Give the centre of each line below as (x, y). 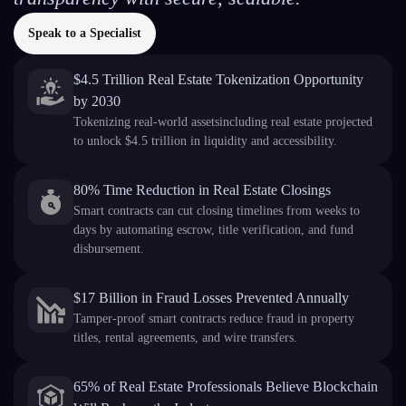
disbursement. (109, 249)
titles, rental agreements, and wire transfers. (185, 338)
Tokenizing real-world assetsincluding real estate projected (223, 122)
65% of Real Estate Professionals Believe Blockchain (226, 387)
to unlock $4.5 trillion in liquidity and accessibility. (205, 141)
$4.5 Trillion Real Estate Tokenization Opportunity (218, 79)
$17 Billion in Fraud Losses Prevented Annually (211, 298)
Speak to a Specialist (85, 33)
